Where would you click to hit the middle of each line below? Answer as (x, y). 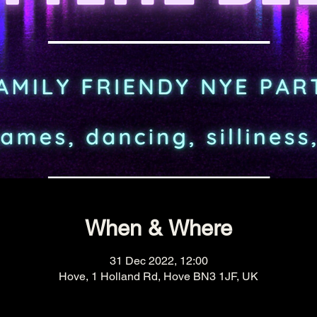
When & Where (158, 228)
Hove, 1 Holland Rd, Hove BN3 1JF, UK (158, 276)
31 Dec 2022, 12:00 (158, 260)
